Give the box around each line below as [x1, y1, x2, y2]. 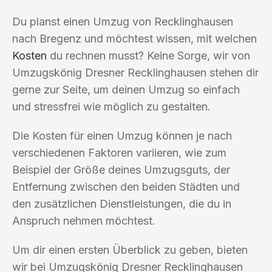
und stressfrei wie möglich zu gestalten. [12, 100, 211, 113]
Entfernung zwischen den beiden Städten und [12, 180, 240, 193]
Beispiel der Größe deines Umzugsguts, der [12, 163, 230, 176]
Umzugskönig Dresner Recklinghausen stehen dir [12, 66, 259, 79]
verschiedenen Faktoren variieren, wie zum [12, 146, 226, 159]
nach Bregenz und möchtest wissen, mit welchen [12, 32, 257, 45]
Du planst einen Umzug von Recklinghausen [12, 15, 233, 28]
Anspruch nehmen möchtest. [12, 214, 155, 227]
